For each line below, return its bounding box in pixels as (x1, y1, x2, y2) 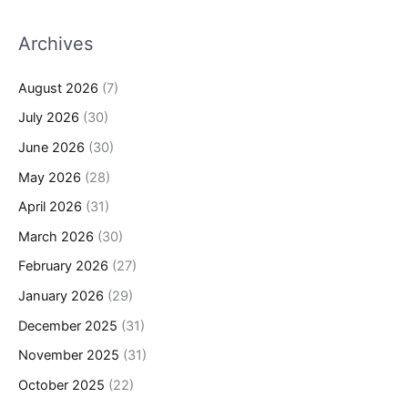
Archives (18, 32, 93, 55)
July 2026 (18, 109, 79, 127)
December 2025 (18, 317, 117, 334)
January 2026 (18, 288, 104, 305)
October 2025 (18, 377, 105, 394)
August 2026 (18, 79, 98, 97)
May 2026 (18, 168, 81, 186)
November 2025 (18, 347, 119, 364)
